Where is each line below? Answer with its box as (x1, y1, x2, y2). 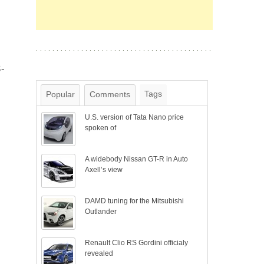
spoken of (85, 124, 117, 132)
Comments (90, 90, 130, 99)
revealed (85, 249, 114, 258)
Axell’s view (85, 166, 123, 174)
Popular (46, 90, 75, 99)
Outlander (85, 207, 117, 216)
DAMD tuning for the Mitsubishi (85, 197, 184, 205)
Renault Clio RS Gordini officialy (85, 239, 189, 247)
